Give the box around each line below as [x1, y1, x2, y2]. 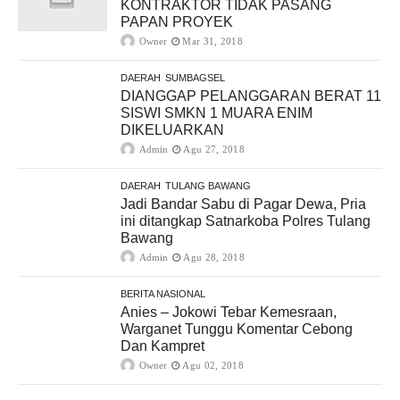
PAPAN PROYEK [121, 14, 233, 30]
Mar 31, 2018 [182, 36, 243, 47]
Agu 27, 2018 [183, 144, 245, 155]
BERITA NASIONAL [121, 288, 205, 300]
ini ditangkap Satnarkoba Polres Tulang [121, 213, 371, 229]
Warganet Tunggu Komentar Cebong [121, 321, 353, 337]
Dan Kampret [121, 338, 204, 354]
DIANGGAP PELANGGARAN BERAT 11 [121, 88, 381, 104]
